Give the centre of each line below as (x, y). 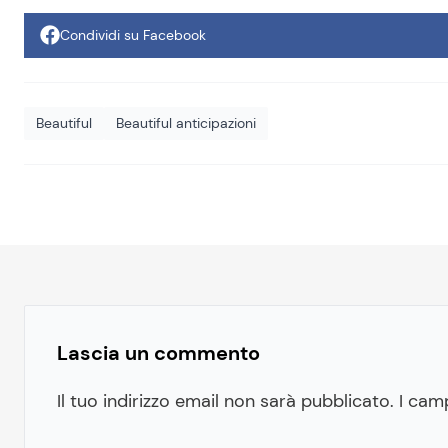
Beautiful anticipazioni (186, 122)
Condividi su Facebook (133, 34)
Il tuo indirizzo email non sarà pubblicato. (225, 400)
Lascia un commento (158, 352)
